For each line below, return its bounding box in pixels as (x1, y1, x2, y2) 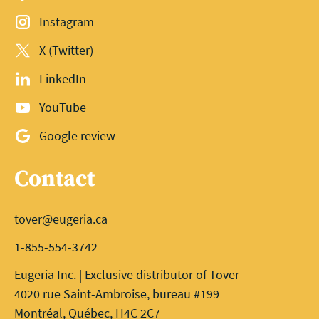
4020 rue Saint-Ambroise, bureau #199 (14, 285, 219, 302)
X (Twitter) (39, 41, 94, 58)
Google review (39, 127, 116, 144)
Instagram (39, 13, 95, 30)
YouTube (39, 98, 87, 115)
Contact (14, 164, 95, 194)
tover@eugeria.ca (14, 210, 108, 227)
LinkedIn (39, 70, 87, 87)
